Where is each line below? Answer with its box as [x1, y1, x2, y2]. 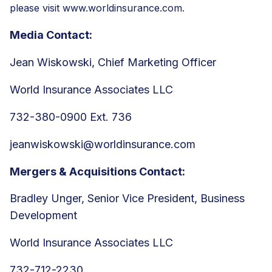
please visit [10, 1, 63, 14]
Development [10, 208, 77, 222]
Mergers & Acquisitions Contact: [10, 165, 185, 178]
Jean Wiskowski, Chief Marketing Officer [10, 55, 216, 69]
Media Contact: [10, 28, 92, 41]
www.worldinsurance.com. [63, 1, 185, 14]
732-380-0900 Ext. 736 [10, 110, 132, 123]
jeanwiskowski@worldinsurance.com [10, 137, 195, 151]
